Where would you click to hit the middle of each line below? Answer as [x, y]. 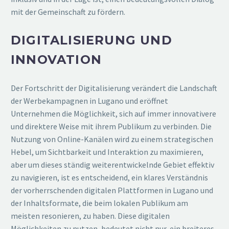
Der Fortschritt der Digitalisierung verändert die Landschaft [114, 88]
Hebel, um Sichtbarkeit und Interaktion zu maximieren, [107, 152]
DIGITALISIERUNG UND [91, 40]
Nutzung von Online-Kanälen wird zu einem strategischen [112, 139]
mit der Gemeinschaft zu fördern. [68, 12]
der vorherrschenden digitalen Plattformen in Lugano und [112, 190]
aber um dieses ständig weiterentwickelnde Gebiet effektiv [112, 165]
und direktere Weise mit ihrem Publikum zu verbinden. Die [111, 127]
